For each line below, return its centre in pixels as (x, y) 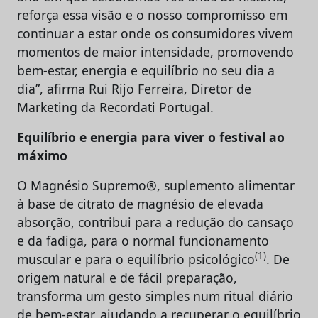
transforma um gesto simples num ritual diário (155, 296)
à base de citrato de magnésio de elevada (140, 203)
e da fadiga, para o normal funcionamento (143, 240)
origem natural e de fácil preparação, (127, 277)
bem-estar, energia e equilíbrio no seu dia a (146, 70)
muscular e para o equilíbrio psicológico (136, 259)
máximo (42, 155)
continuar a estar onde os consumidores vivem (155, 33)
